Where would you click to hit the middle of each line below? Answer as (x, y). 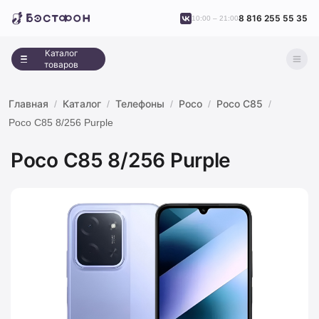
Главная (28, 104)
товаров (62, 64)
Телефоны (140, 104)
